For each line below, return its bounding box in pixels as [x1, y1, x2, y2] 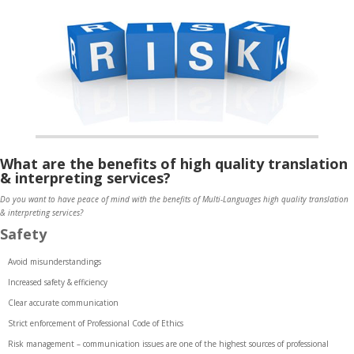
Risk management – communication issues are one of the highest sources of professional [8, 338, 329, 350]
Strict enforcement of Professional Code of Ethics [8, 318, 183, 330]
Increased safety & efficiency [8, 277, 107, 288]
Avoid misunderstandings [8, 256, 101, 268]
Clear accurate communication [8, 297, 119, 309]
